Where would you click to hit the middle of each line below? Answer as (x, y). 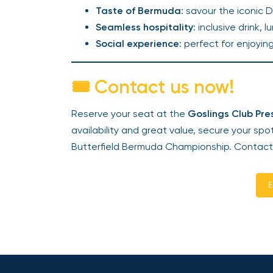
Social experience (137, 44)
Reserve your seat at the (129, 114)
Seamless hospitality (144, 27)
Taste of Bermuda (138, 11)
